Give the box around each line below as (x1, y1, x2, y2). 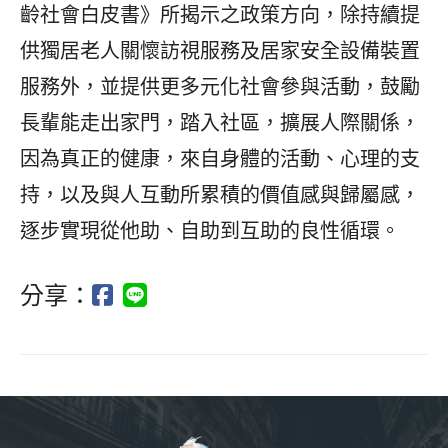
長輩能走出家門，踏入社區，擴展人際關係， (20, 111, 420, 135)
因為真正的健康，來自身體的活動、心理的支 (20, 147, 420, 171)
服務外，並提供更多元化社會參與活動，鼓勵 (20, 75, 420, 99)
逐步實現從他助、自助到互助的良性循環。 (20, 219, 400, 243)
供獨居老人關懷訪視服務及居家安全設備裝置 (20, 39, 420, 63)
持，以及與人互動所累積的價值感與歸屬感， (20, 183, 420, 207)
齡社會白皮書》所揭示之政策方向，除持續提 (20, 3, 420, 27)
